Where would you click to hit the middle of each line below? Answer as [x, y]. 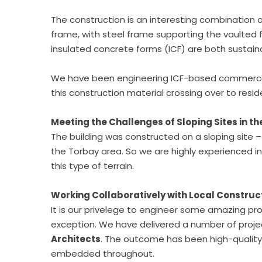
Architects [76, 239]
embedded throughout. [103, 254]
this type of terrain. [92, 166]
